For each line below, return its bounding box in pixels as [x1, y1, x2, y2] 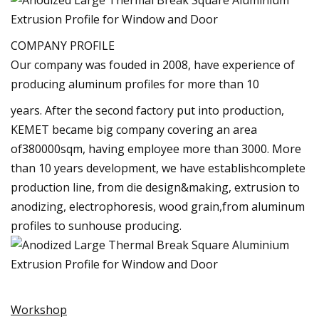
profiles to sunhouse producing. [11, 217, 182, 234]
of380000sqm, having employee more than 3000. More [11, 140, 301, 157]
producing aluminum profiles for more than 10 [11, 75, 259, 92]
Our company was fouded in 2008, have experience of [11, 56, 295, 73]
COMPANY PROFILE [11, 37, 115, 53]
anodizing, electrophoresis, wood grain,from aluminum [11, 198, 305, 214]
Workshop [11, 301, 67, 318]
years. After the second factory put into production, [11, 102, 284, 118]
